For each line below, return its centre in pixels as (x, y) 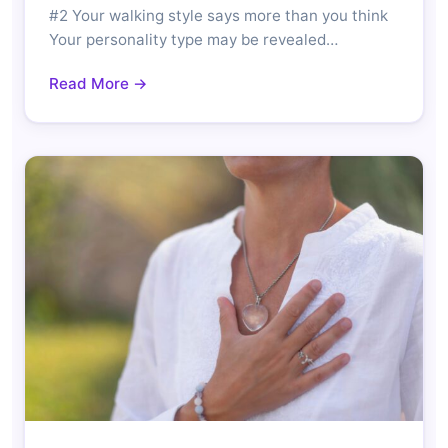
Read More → (98, 83)
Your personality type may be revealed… (193, 39)
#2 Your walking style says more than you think (218, 15)
